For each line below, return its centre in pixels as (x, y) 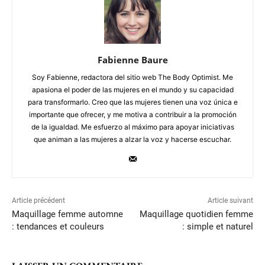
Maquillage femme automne (67, 214)
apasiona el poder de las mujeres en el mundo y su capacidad (132, 89)
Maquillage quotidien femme (196, 214)
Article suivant (230, 200)
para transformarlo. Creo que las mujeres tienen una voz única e (132, 102)
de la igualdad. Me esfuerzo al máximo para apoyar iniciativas (132, 127)
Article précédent (38, 200)
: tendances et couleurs (58, 226)
